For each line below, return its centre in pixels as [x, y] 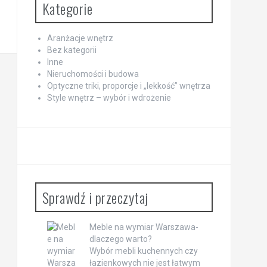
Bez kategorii [72, 50]
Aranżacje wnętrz [80, 38]
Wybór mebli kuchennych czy [143, 251]
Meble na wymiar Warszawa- [144, 227]
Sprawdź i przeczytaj [95, 197]
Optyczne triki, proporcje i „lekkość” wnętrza [128, 86]
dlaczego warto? [120, 239]
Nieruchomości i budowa [93, 74]
